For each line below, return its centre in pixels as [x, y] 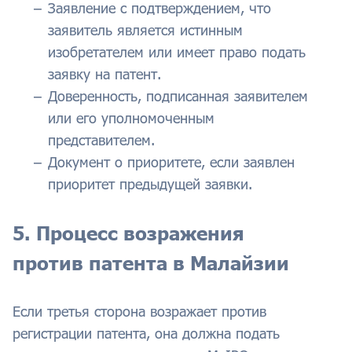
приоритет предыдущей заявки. [150, 184]
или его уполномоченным [131, 118]
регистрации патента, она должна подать [146, 334]
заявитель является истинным [145, 30]
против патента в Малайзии [151, 263]
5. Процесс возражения [128, 233]
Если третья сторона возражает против [139, 312]
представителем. [101, 140]
